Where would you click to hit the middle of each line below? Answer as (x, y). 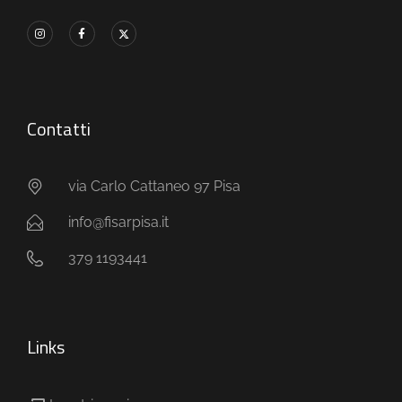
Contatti (59, 128)
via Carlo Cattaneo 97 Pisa (154, 186)
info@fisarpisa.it (118, 222)
